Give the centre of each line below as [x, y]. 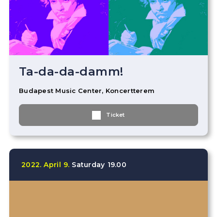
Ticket [116, 115]
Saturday [88, 165]
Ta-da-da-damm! [71, 71]
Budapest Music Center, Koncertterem [87, 91]
